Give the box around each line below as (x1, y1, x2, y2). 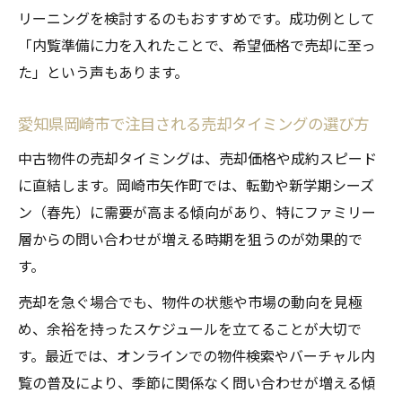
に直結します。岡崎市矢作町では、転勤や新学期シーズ (18, 174, 374, 197)
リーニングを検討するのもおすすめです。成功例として (18, 7, 375, 30)
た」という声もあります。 (18, 61, 188, 83)
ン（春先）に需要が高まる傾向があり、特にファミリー (18, 201, 376, 223)
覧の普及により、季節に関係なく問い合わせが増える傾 (18, 371, 376, 394)
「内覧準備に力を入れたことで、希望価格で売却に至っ (18, 34, 376, 57)
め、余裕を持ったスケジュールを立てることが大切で (18, 318, 362, 340)
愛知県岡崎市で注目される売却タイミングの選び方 (18, 112, 369, 135)
